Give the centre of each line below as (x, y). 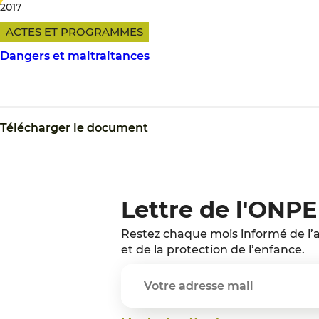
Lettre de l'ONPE (219, 210)
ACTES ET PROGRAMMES (74, 32)
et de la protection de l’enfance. (213, 250)
